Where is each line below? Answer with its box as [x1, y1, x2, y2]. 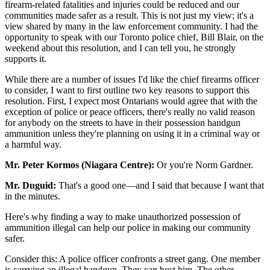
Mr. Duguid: [5, 180, 56, 190]
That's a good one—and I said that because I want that [56, 180, 264, 190]
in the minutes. [5, 190, 60, 201]
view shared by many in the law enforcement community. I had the [5, 20, 258, 31]
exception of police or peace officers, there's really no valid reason [5, 106, 255, 117]
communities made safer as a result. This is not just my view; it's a [5, 10, 254, 20]
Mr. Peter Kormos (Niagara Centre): [5, 159, 154, 170]
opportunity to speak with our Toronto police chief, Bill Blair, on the [5, 31, 263, 42]
